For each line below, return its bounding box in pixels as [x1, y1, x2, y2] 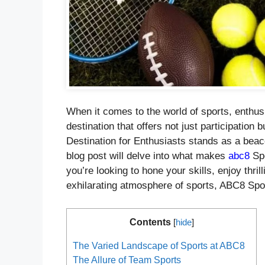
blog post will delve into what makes [66, 150, 228, 162]
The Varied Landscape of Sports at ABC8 [73, 240, 245, 251]
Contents [129, 216, 171, 227]
